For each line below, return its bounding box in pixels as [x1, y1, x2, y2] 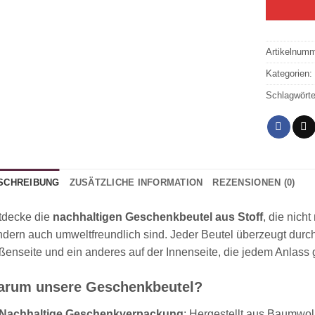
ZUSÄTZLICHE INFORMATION [69, 176, 203, 188]
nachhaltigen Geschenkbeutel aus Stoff [52, 210, 263, 223]
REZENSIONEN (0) [212, 176, 295, 188]
